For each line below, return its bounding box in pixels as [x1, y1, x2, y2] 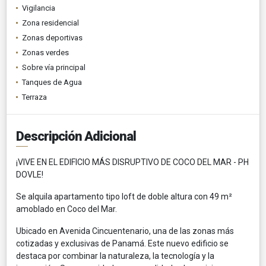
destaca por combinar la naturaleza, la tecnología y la [16, 251, 214, 261]
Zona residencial [22, 18, 79, 27]
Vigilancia [22, 3, 55, 12]
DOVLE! [16, 169, 43, 179]
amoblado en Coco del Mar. [16, 204, 117, 214]
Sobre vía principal [22, 62, 85, 72]
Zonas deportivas [22, 33, 83, 42]
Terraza [22, 92, 47, 102]
